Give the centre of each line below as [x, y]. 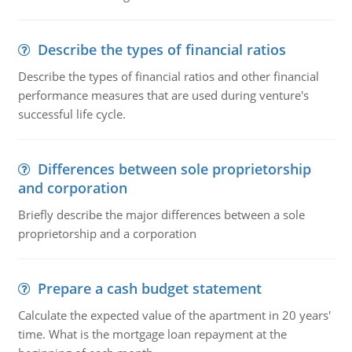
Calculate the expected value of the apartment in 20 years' [174, 315]
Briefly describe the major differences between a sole [161, 214]
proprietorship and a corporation [107, 233]
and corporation [72, 188]
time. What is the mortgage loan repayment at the [152, 334]
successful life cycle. [71, 114]
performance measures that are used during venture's [163, 95]
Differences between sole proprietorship [174, 169]
